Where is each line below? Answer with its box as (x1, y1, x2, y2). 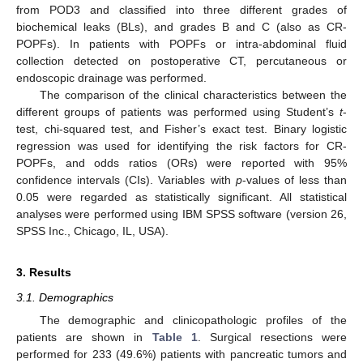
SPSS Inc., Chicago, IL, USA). (16, 224, 169, 237)
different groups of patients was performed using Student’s (16, 105, 340, 118)
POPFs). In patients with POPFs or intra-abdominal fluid (16, 36, 347, 50)
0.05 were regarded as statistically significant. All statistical (16, 190, 347, 203)
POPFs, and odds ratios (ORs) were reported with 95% (16, 156, 347, 169)
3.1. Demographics (16, 290, 113, 304)
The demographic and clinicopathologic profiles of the (39, 314, 347, 327)
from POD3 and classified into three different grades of (16, 2, 347, 16)
